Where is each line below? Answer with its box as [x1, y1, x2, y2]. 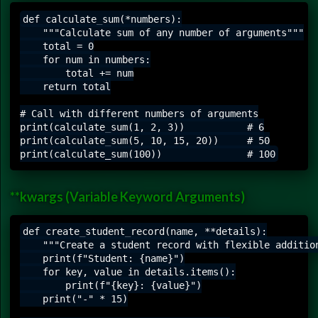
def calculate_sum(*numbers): [22, 13, 182, 25]
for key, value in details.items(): [20, 265, 236, 278]
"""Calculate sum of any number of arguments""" [20, 26, 304, 38]
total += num [20, 67, 133, 79]
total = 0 [20, 40, 94, 52]
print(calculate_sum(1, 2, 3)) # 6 [20, 121, 264, 133]
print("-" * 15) [20, 292, 128, 305]
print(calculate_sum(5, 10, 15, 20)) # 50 [20, 134, 270, 146]
